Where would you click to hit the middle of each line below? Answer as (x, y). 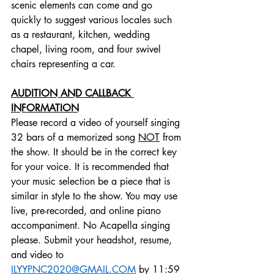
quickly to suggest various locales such (93, 20)
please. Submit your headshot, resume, (93, 240)
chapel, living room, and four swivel (87, 50)
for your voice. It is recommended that (91, 167)
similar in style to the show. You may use (96, 196)
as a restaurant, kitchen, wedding (82, 35)
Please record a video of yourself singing (97, 123)
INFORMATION (45, 108)
